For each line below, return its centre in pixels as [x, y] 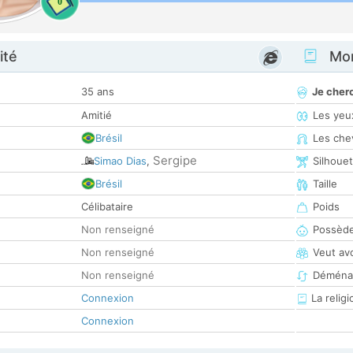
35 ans [98, 92]
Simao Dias [120, 161]
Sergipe [175, 161]
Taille [325, 184]
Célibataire [107, 207]
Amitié [97, 115]
